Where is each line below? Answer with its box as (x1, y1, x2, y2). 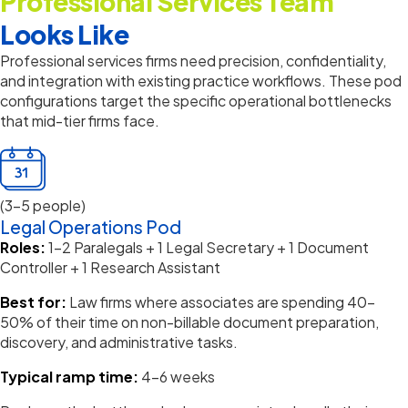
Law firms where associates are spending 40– (69, 292, 375, 311)
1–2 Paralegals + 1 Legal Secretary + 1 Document (48, 238, 369, 257)
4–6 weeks (141, 367, 215, 386)
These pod (326, 71, 402, 90)
